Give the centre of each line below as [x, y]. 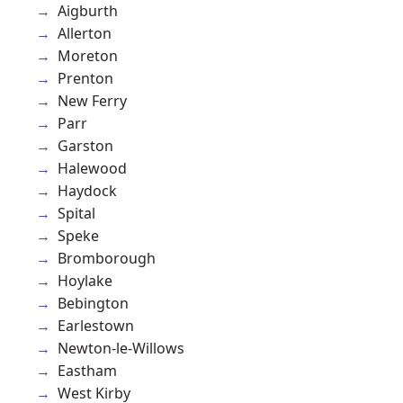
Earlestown [96, 325]
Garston [85, 145]
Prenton [85, 78]
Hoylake [85, 280]
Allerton [85, 33]
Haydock [87, 190]
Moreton [88, 55]
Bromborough [107, 258]
